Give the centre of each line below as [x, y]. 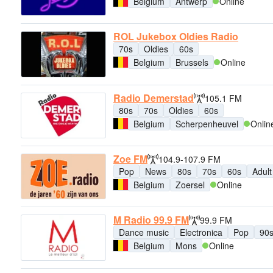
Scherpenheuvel [207, 123]
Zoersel [190, 184]
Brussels [192, 62]
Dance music [144, 232]
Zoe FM [130, 158]
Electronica [201, 232]
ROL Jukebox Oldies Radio [176, 37]
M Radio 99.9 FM [151, 220]
